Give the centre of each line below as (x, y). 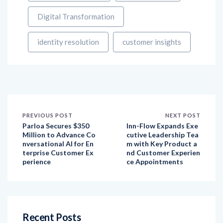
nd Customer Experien (163, 132)
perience (37, 141)
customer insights (152, 21)
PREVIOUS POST (48, 95)
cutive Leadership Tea (163, 114)
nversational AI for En (58, 123)
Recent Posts (52, 196)
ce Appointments (155, 141)
